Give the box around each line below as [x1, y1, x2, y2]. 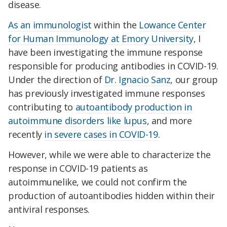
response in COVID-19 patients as [8, 162, 148, 174]
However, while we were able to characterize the [8, 148, 211, 161]
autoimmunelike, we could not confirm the [8, 175, 187, 188]
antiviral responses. [8, 203, 90, 215]
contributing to [8, 101, 75, 113]
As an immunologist [8, 19, 92, 31]
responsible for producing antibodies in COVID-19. [8, 60, 218, 72]
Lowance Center [139, 19, 206, 31]
